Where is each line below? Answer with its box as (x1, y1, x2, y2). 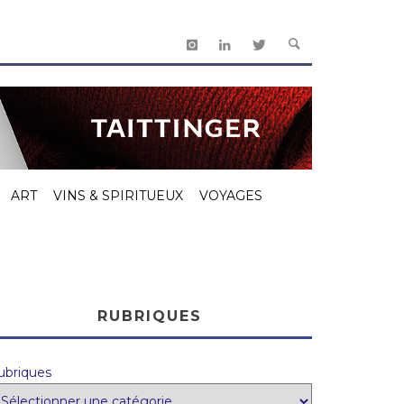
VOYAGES (199, 188, 262, 204)
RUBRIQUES (97, 308, 202, 325)
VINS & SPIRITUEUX (53, 188, 183, 204)
